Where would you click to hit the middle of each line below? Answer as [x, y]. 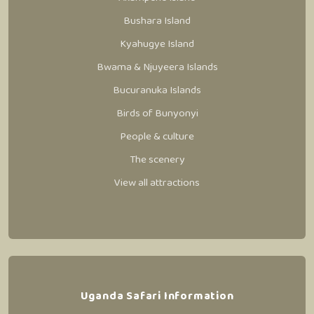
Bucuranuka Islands [157, 90]
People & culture [157, 136]
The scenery [157, 159]
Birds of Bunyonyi [157, 113]
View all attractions [157, 183]
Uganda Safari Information [157, 296]
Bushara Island [157, 21]
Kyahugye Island [157, 44]
